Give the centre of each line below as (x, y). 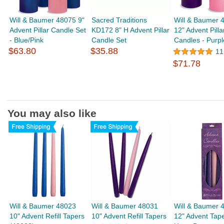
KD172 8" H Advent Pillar (131, 30)
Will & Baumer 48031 (125, 206)
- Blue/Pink (27, 40)
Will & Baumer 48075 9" (47, 20)
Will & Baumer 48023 (43, 206)
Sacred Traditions (119, 20)
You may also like (52, 113)
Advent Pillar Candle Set (48, 30)
